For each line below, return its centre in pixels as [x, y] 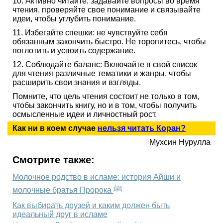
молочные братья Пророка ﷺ [118, 190]
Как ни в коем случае [55, 128]
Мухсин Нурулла [180, 142]
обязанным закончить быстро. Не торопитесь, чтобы [109, 41]
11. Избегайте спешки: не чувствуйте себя [90, 32]
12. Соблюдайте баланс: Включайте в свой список [105, 64]
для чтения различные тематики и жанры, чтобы [102, 73]
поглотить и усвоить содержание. [74, 50]
